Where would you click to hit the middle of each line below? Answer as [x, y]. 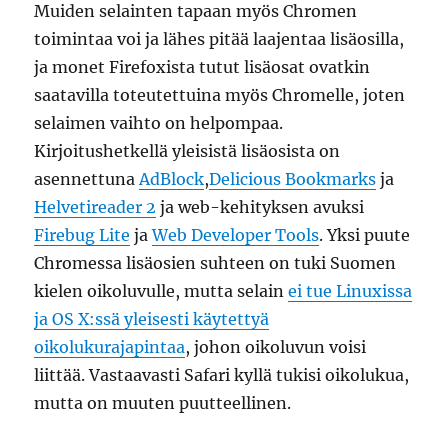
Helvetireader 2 [95, 207]
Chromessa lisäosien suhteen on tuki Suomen [215, 263]
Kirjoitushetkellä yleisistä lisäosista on [187, 151]
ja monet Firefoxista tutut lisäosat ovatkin [202, 67]
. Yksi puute [365, 235]
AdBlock [172, 179]
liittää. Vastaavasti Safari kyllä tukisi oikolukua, [222, 375]
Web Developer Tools [236, 235]
